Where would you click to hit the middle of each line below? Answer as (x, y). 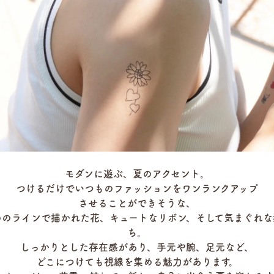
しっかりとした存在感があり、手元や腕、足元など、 (137, 247)
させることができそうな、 (137, 203)
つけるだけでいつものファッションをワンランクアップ (137, 188)
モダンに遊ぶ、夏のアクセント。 (137, 174)
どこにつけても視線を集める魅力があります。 (137, 262)
